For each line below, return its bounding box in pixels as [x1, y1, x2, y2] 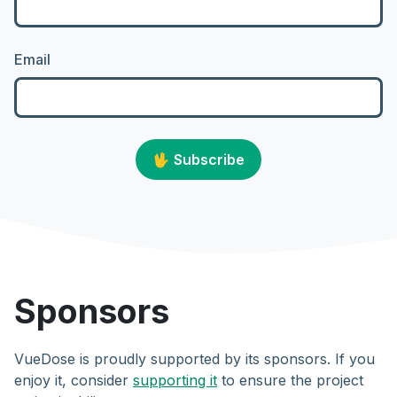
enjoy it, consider [14, 371, 133, 389]
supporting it [133, 371, 217, 389]
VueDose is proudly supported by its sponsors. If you [14, 350, 375, 368]
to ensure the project [217, 371, 363, 389]
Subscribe [170, 151, 245, 168]
